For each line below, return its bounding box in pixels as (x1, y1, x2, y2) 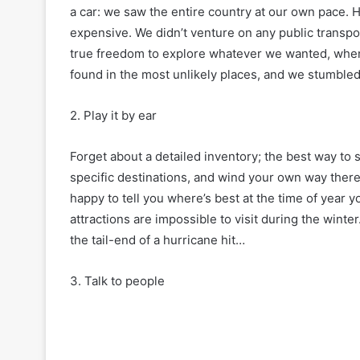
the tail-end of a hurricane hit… (70, 232, 245, 247)
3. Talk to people (70, 273, 165, 288)
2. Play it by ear (70, 108, 157, 123)
